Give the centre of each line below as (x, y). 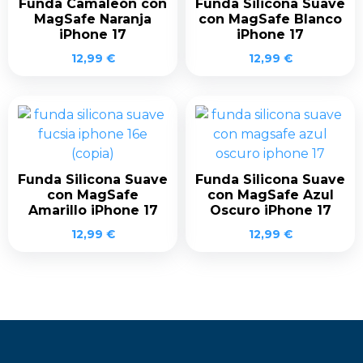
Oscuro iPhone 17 (270, 210)
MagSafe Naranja (93, 19)
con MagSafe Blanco (270, 19)
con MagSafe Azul (270, 194)
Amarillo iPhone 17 (93, 210)
